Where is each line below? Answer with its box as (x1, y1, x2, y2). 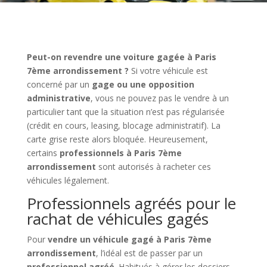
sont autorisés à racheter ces (95, 160, 211, 172)
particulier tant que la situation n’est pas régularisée (26, 105, 225, 117)
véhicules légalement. (26, 174, 109, 186)
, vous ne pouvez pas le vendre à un (90, 92, 229, 104)
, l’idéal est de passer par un (95, 247, 203, 259)
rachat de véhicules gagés (26, 207, 209, 229)
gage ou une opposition (91, 78, 194, 90)
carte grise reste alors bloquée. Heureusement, (26, 133, 208, 145)
